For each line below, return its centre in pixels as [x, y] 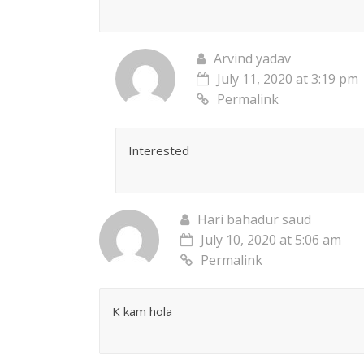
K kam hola [142, 312]
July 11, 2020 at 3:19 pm [288, 79]
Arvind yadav [252, 59]
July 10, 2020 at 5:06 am [271, 240]
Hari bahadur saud [254, 220]
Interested [159, 151]
